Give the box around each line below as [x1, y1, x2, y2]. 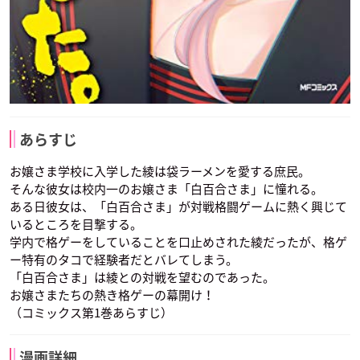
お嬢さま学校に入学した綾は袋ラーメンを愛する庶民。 [10, 162, 310, 181]
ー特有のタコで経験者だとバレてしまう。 [10, 251, 238, 269]
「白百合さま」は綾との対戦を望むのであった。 [10, 268, 275, 287]
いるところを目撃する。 [10, 215, 142, 234]
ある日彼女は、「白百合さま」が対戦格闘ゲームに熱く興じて [10, 198, 347, 216]
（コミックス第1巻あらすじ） [10, 304, 173, 322]
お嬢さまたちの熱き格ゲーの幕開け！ [10, 286, 215, 305]
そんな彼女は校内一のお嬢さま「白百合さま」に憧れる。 [10, 180, 323, 198]
